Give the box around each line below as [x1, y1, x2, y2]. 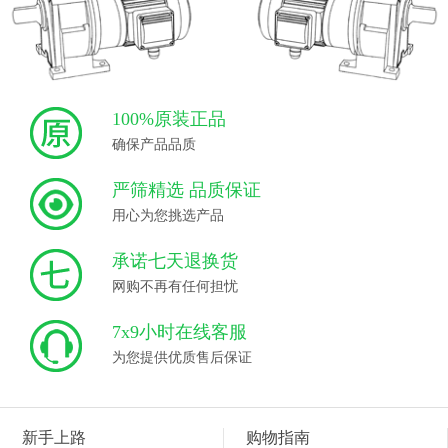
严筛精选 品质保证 [112, 179, 261, 200]
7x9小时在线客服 [112, 321, 247, 342]
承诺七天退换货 [112, 250, 238, 271]
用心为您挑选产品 [112, 207, 224, 223]
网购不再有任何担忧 [112, 278, 238, 294]
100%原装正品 [112, 108, 226, 129]
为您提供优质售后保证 [112, 349, 252, 365]
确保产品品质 [112, 136, 196, 152]
